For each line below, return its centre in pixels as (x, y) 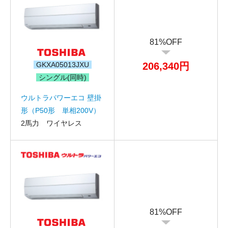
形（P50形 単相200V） (61, 110)
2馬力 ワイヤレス (51, 123)
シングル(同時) (62, 77)
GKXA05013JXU (62, 64)
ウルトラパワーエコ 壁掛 (61, 97)
